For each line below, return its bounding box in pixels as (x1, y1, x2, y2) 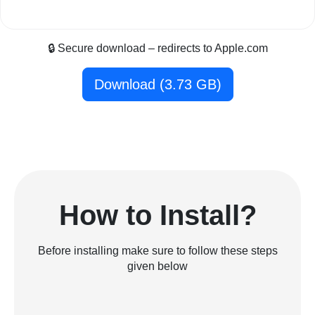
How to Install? (58, 200, 257, 231)
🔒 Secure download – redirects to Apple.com (47, 42, 268, 55)
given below (127, 260, 188, 273)
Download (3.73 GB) (94, 77, 221, 93)
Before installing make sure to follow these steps (37, 245, 278, 257)
